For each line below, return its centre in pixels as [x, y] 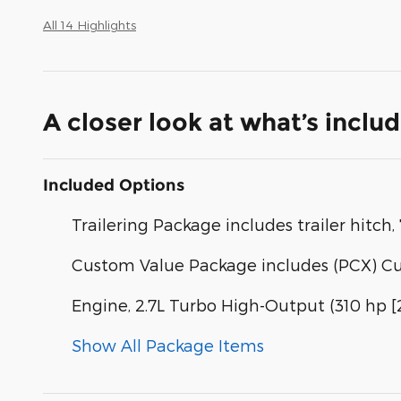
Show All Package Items [168, 345]
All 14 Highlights [90, 24]
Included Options [114, 185]
